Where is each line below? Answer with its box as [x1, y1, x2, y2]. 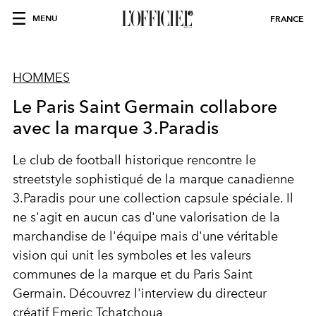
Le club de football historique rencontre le [13, 152, 256, 168]
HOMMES [13, 70, 70, 85]
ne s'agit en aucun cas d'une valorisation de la [13, 209, 280, 225]
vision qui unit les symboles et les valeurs [13, 248, 251, 263]
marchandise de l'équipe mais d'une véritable [13, 229, 278, 244]
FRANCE [270, 13, 303, 24]
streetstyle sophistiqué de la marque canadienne [13, 171, 294, 187]
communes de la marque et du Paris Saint [13, 267, 253, 282]
